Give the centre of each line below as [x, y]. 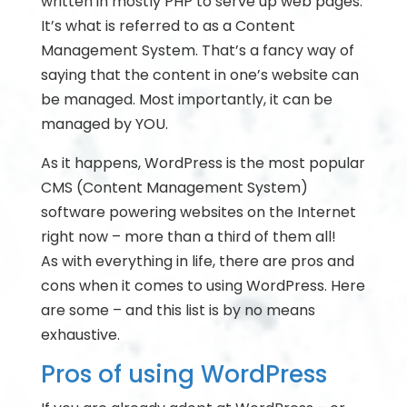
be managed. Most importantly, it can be [186, 99]
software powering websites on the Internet [198, 212]
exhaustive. [80, 335]
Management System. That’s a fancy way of [197, 50]
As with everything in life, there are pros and [197, 261]
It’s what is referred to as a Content [168, 26]
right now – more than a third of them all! [188, 237]
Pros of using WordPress [184, 374]
